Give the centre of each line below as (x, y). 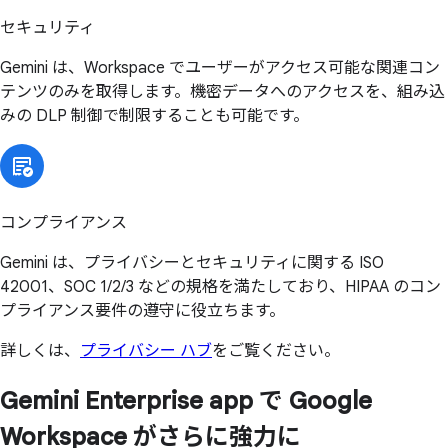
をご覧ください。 (276, 350)
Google (327, 400)
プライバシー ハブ (146, 350)
